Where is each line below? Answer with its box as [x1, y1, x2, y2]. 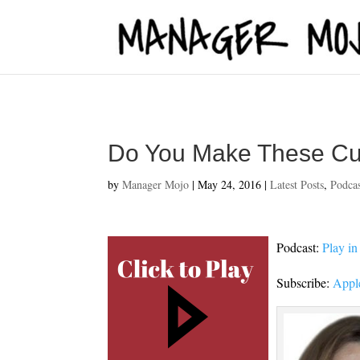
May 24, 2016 [198, 177, 262, 192]
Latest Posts [270, 177, 325, 192]
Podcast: [276, 239, 323, 256]
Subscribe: [276, 274, 333, 291]
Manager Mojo [122, 177, 190, 192]
